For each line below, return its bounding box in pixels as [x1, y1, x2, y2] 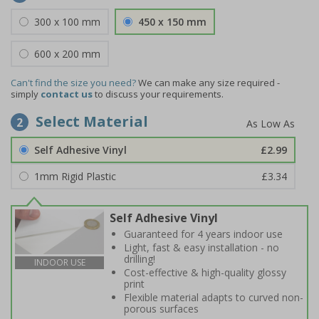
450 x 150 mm [138, 15, 206, 28]
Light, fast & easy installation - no [124, 241, 279, 254]
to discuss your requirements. [93, 88, 224, 100]
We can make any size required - [138, 76, 280, 89]
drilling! [124, 252, 155, 266]
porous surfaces [124, 302, 199, 315]
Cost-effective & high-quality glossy [124, 266, 286, 279]
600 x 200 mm [34, 47, 100, 61]
